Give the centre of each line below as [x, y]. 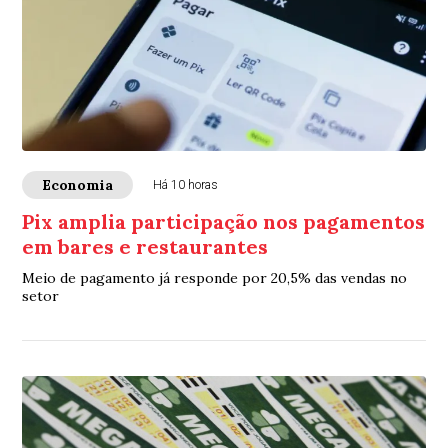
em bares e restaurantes [145, 247]
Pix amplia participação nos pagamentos [224, 222]
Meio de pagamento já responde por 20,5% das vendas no [215, 278]
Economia [78, 185]
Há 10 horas [186, 185]
